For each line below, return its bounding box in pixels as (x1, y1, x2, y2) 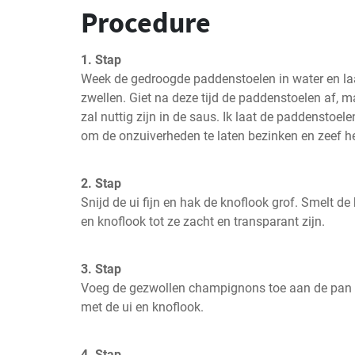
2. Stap (81, 176, 121, 191)
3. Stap (81, 261, 121, 277)
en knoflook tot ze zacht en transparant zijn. (81, 214, 325, 229)
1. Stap (81, 52, 121, 67)
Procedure (81, 5, 211, 40)
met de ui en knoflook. (81, 300, 204, 315)
